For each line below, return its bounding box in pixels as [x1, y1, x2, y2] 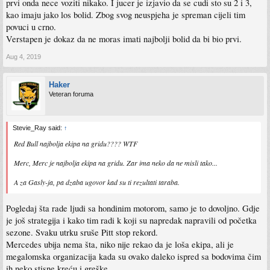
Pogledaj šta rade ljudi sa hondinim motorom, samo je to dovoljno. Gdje [6, 202, 260, 214]
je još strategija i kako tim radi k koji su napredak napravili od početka [6, 214, 257, 226]
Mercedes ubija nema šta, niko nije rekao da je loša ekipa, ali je [6, 238, 234, 250]
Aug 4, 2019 [6, 52, 41, 60]
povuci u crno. [6, 20, 56, 33]
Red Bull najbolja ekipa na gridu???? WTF [14, 138, 137, 148]
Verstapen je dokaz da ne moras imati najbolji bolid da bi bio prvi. [6, 33, 242, 45]
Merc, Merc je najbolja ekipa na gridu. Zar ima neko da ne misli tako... [14, 157, 218, 168]
